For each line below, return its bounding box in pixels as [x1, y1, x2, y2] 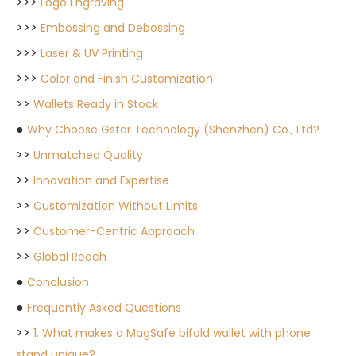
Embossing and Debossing [41, 20, 185, 36]
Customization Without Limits [33, 198, 198, 214]
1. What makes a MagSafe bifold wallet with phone [33, 325, 311, 341]
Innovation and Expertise [33, 172, 169, 188]
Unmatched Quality [33, 147, 143, 163]
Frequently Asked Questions [27, 300, 181, 315]
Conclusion [27, 274, 89, 290]
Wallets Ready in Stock [33, 96, 158, 112]
